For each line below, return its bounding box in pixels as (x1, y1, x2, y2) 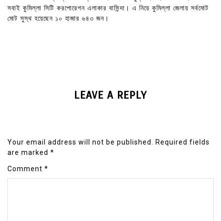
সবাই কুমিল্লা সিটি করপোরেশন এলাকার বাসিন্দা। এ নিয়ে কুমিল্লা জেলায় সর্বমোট (7, 3, 209, 12)
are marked (7, 148, 50, 157)
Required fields (155, 138, 210, 147)
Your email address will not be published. (7, 138, 153, 147)
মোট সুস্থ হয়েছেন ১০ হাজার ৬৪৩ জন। (7, 14, 109, 23)
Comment (7, 165, 44, 173)
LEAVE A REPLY (74, 89, 147, 102)
